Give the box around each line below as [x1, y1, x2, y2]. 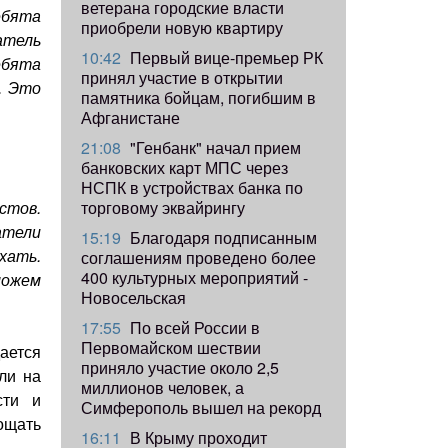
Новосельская [81, 285, 186, 309]
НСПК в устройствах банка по [81, 175, 303, 199]
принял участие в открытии [81, 65, 283, 89]
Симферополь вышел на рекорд [81, 395, 321, 419]
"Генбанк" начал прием [126, 135, 301, 159]
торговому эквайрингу [81, 195, 245, 219]
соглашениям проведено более [81, 245, 316, 269]
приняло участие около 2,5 [81, 355, 279, 379]
